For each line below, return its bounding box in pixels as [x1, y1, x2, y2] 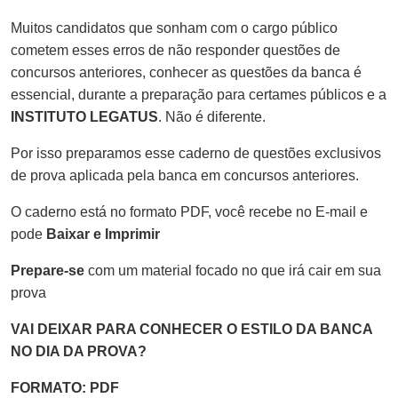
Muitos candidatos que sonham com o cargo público [11, 20, 338, 36]
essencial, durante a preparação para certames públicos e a [11, 86, 386, 102]
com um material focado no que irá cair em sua [84, 262, 381, 278]
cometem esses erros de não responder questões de [11, 42, 340, 58]
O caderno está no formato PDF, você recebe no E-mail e [11, 203, 368, 219]
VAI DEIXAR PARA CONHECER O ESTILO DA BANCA [11, 321, 372, 337]
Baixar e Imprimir [46, 226, 160, 242]
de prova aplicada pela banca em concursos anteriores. [11, 167, 359, 183]
